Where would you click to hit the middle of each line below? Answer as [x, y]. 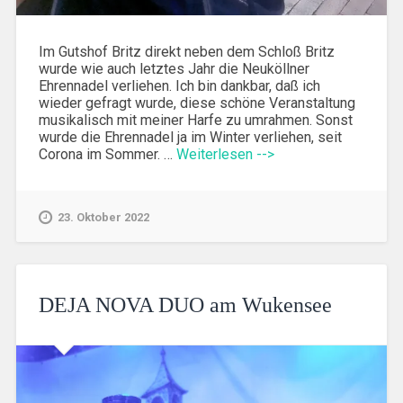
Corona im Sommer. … [107, 154]
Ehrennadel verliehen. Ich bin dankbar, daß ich [179, 85]
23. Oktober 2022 [103, 217]
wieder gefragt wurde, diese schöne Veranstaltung [197, 103]
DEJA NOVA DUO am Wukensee [185, 304]
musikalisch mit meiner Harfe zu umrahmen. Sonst [195, 120]
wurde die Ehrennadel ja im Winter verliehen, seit [190, 137]
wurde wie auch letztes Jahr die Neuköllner [174, 68]
